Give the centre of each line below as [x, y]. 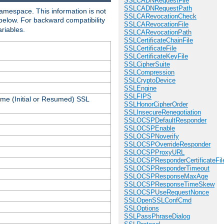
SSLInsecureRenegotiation [162, 112]
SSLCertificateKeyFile [156, 56]
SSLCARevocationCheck [160, 16]
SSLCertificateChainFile [158, 40]
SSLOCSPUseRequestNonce [166, 192]
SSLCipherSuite [147, 64]
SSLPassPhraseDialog [157, 216]
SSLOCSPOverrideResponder [167, 144]
